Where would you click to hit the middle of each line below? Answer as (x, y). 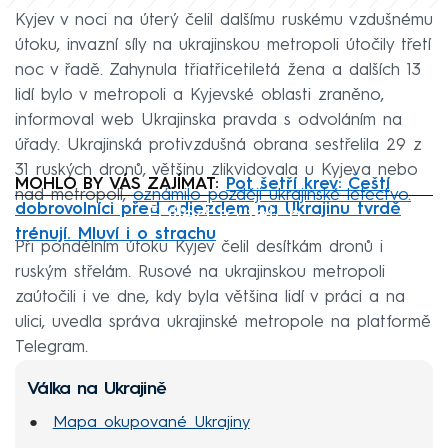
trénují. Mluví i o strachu (115, 235)
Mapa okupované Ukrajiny (151, 422)
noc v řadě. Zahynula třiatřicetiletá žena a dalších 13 (218, 71)
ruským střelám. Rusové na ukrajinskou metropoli (200, 273)
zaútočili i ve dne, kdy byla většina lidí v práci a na (210, 298)
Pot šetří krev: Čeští (308, 185)
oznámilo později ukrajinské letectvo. (272, 196)
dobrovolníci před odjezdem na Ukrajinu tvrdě (208, 210)
